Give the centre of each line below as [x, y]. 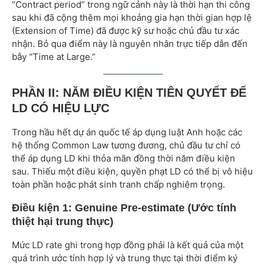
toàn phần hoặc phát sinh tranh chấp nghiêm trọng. [118, 185]
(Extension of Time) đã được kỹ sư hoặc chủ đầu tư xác [126, 31]
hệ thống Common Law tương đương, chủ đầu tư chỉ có [126, 145]
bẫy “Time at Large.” [54, 57]
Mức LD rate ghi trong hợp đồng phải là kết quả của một [128, 245]
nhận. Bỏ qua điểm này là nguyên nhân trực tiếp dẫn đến [130, 44]
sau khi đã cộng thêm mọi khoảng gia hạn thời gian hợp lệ [132, 18]
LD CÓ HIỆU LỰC [61, 108]
